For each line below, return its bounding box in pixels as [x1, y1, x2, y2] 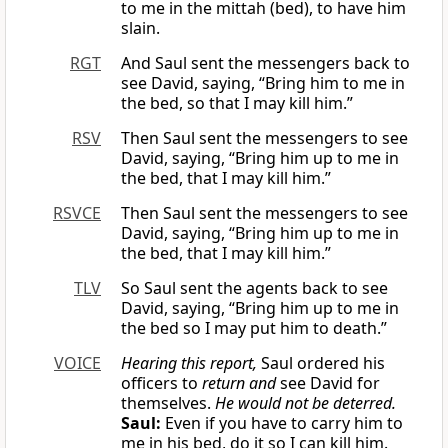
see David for [276, 372, 380, 395]
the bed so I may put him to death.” [121, 317, 387, 340]
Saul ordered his [257, 352, 385, 375]
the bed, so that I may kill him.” [121, 92, 353, 115]
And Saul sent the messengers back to [121, 52, 410, 75]
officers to [121, 372, 202, 395]
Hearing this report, [121, 352, 257, 375]
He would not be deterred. [215, 392, 396, 415]
